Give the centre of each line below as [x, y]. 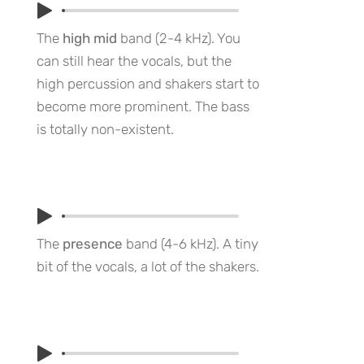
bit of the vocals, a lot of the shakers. [148, 266]
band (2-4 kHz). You [179, 38]
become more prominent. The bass [143, 106]
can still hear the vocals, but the [134, 61]
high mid [90, 38]
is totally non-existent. [105, 129]
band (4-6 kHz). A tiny [192, 244]
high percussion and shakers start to [148, 84]
